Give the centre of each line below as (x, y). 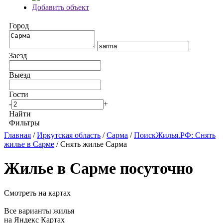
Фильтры (24, 123)
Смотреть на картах (37, 193)
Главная (17, 135)
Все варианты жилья (39, 211)
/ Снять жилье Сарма (92, 144)
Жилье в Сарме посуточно (99, 168)
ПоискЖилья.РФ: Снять (175, 135)
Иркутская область (69, 135)
